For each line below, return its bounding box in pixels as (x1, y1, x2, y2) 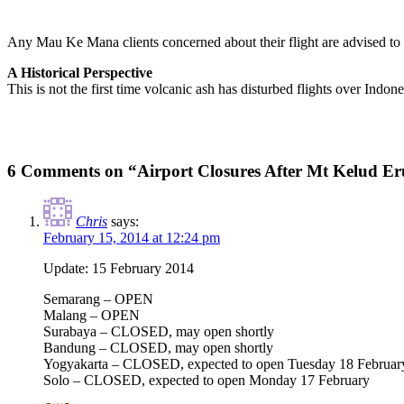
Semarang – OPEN (43, 291, 153, 308)
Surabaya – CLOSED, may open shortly (43, 324, 274, 340)
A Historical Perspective (7, 64, 152, 80)
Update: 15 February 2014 (43, 261, 194, 277)
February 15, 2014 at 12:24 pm (43, 230, 220, 246)
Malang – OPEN (43, 308, 140, 324)
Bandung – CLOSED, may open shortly (43, 340, 273, 356)
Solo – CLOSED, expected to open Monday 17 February (43, 372, 370, 389)
